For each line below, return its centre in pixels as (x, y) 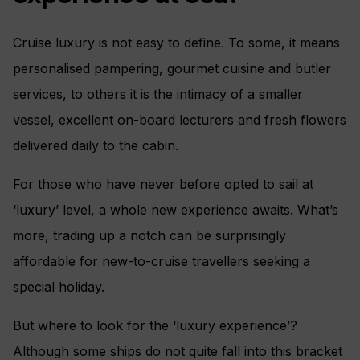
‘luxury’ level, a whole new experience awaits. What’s (176, 210)
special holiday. (59, 287)
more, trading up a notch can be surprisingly (149, 236)
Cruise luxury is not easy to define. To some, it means (176, 43)
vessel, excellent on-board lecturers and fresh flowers (180, 120)
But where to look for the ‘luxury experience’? (155, 326)
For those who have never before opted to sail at (163, 184)
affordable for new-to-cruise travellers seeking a (162, 262)
